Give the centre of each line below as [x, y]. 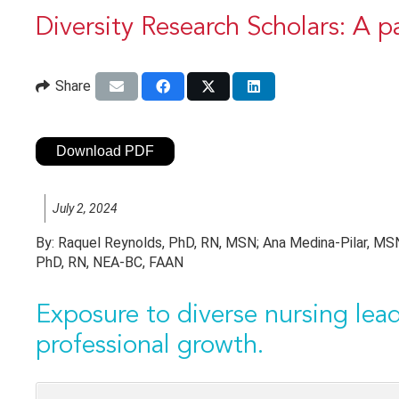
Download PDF [105, 151]
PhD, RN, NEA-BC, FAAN [110, 263]
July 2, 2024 [85, 209]
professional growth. [150, 346]
